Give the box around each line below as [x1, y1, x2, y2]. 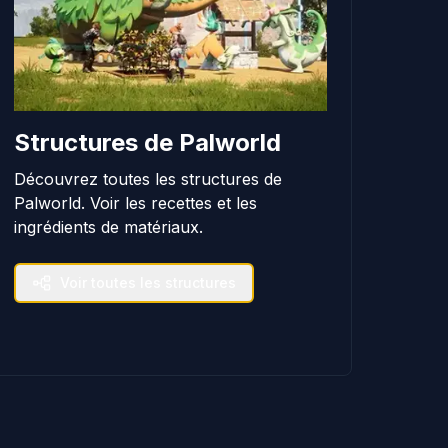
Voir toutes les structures [60, 273, 237, 291]
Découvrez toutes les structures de [14, 168, 283, 189]
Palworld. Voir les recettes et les [14, 192, 258, 213]
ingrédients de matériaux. [14, 216, 204, 237]
